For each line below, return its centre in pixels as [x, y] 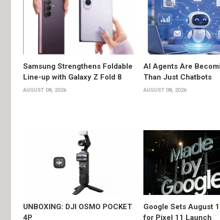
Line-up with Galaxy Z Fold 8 [72, 77]
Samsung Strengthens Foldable [78, 67]
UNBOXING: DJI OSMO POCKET [78, 206]
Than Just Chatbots [177, 77]
